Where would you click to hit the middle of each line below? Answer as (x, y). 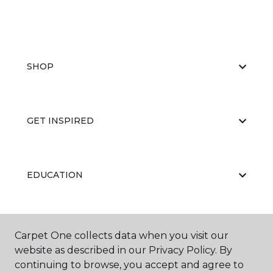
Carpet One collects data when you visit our (122, 236)
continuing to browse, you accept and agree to (129, 265)
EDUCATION (55, 175)
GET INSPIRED (60, 121)
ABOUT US (51, 229)
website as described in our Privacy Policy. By (123, 250)
